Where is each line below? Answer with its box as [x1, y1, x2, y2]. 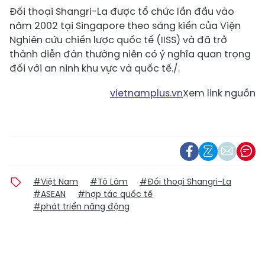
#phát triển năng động [33, 200, 130, 212]
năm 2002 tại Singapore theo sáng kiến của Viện [9, 18, 241, 33]
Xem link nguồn [183, 86, 256, 100]
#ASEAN [33, 188, 66, 200]
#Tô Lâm [90, 175, 128, 188]
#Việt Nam [33, 175, 78, 188]
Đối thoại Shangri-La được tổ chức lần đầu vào [9, 4, 234, 18]
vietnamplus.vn [110, 86, 183, 100]
